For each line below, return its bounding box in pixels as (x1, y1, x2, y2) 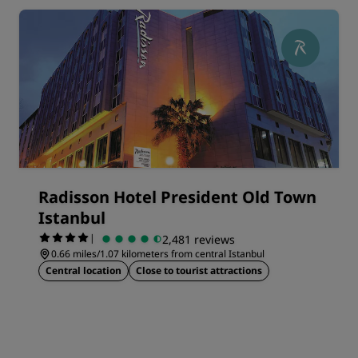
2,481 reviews (162, 231, 235, 247)
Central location (46, 264, 121, 277)
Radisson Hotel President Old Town (38, 186, 316, 208)
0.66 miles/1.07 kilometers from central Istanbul (51, 247, 265, 261)
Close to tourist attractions (136, 264, 262, 277)
